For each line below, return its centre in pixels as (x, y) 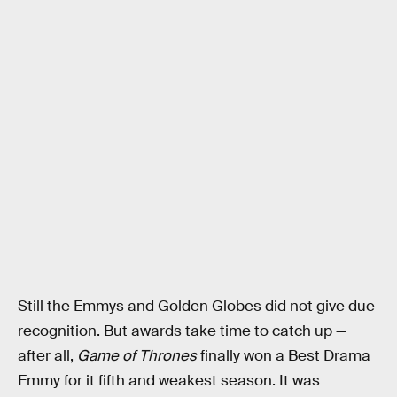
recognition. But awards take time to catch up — (182, 331)
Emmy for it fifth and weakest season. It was (169, 381)
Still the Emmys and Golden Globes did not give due (196, 307)
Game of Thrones (137, 356)
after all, (47, 356)
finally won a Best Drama (284, 356)
